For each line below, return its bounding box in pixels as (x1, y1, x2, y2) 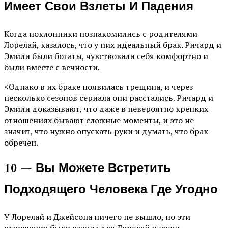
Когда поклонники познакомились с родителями (4, 27, 197, 39)
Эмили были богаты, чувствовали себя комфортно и (4, 50, 208, 62)
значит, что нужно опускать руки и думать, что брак (4, 125, 208, 137)
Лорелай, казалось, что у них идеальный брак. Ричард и (4, 39, 221, 50)
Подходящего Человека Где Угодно (4, 179, 218, 201)
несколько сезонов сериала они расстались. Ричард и (4, 92, 213, 103)
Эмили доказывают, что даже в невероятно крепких (4, 103, 208, 115)
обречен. (4, 136, 38, 148)
